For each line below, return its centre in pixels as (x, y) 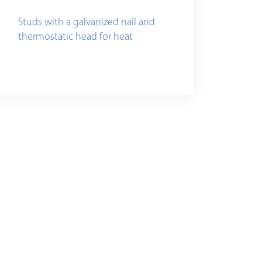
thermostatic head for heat (75, 37)
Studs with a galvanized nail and (87, 23)
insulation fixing (53, 52)
